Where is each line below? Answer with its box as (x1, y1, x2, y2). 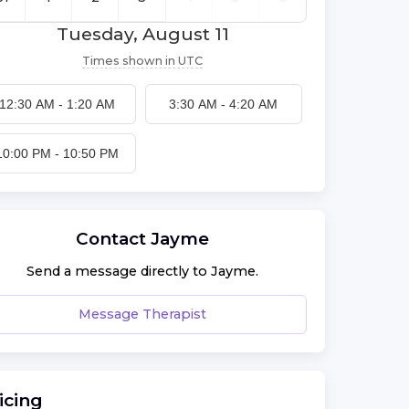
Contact (76, 227, 151, 249)
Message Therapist (79, 305, 206, 322)
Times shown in (82, 53, 175, 68)
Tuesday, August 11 (56, 22, 229, 45)
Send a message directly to (26, 263, 211, 280)
